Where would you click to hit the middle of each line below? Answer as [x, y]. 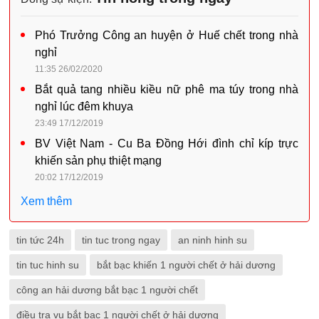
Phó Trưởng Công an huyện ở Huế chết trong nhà [167, 36]
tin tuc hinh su [48, 265]
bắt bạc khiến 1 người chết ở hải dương [186, 265]
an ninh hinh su [213, 240]
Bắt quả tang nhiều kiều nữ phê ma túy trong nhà [167, 90]
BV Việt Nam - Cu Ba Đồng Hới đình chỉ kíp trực [167, 144]
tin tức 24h [40, 240]
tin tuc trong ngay [121, 240]
